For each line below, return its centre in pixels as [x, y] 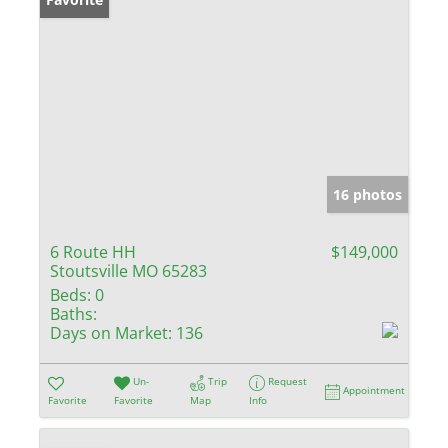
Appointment [374, 390]
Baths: [73, 314]
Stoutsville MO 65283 [128, 271]
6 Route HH [93, 252]
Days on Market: [111, 333]
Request [288, 381]
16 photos [367, 195]
